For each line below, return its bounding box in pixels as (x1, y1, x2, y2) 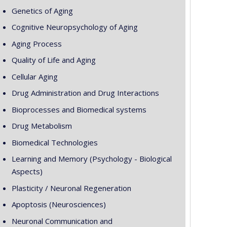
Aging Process (11, 38, 62, 49)
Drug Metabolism (11, 121, 72, 131)
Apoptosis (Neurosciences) (11, 199, 106, 209)
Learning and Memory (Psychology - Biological (11, 154, 172, 164)
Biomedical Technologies (11, 137, 98, 147)
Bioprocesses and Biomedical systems (11, 104, 146, 115)
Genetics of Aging (11, 5, 73, 16)
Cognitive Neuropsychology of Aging (11, 22, 138, 32)
